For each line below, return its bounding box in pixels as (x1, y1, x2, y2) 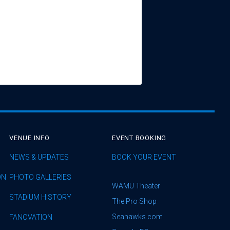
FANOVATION (9, 213, 52, 221)
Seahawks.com (112, 213, 163, 221)
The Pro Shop (112, 197, 157, 205)
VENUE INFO (9, 134, 50, 142)
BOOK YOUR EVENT (112, 153, 176, 161)
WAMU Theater (112, 182, 160, 190)
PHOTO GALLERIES (9, 173, 71, 181)
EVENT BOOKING (112, 134, 167, 142)
